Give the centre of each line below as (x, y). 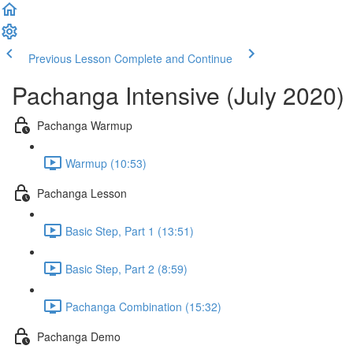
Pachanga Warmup (85, 125)
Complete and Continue (173, 58)
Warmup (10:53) (106, 163)
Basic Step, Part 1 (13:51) (130, 230)
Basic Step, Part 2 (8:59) (126, 268)
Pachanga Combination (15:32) (143, 306)
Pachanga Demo (79, 336)
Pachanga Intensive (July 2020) (178, 95)
